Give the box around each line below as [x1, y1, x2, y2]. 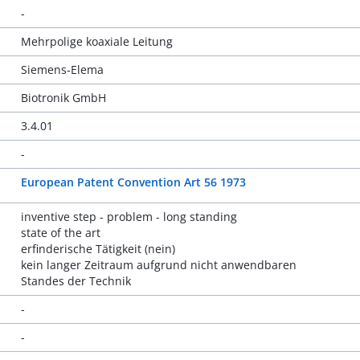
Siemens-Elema [20, 62, 104, 77]
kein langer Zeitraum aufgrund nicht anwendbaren [20, 257, 297, 272]
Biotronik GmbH [20, 90, 106, 105]
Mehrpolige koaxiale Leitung [20, 34, 173, 49]
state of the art [20, 225, 100, 240]
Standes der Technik [20, 273, 131, 288]
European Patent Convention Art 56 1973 [20, 174, 246, 190]
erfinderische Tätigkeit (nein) [20, 241, 175, 256]
